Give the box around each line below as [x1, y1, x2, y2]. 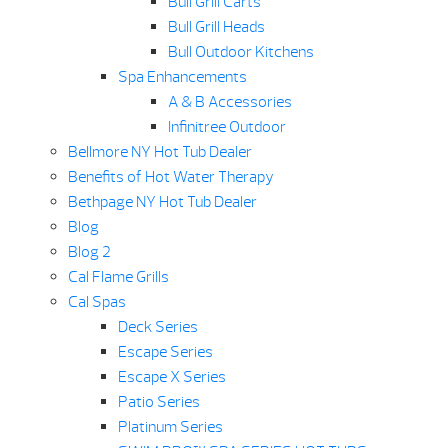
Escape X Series [117, 367, 226, 388]
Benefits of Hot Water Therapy [67, 167, 274, 188]
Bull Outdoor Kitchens [167, 42, 314, 63]
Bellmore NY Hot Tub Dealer [67, 142, 252, 163]
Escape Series [117, 342, 213, 363]
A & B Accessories [167, 92, 292, 113]
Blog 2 [67, 242, 111, 263]
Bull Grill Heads [167, 17, 265, 38]
